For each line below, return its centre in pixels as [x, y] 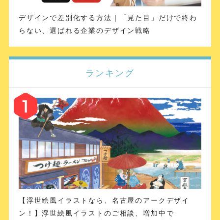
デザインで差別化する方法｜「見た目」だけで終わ [108, 17]
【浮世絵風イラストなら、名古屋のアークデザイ [104, 200]
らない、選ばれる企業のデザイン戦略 [84, 30]
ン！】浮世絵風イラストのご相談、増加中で [96, 213]
